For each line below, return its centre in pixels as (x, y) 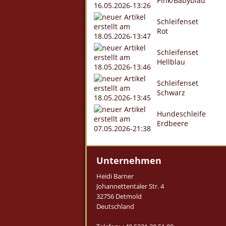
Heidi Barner (115, 176)
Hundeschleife (181, 114)
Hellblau (171, 62)
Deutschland (115, 206)
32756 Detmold (119, 196)
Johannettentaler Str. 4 (130, 186)
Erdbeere (173, 123)
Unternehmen (129, 160)
